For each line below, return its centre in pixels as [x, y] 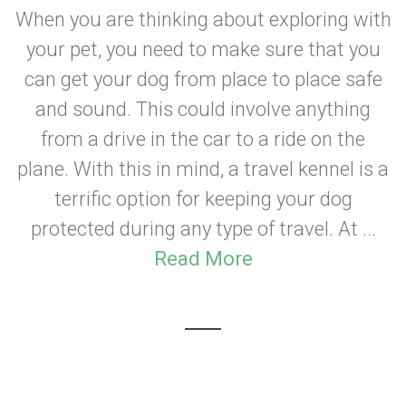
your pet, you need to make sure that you [203, 49]
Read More [203, 259]
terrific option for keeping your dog [203, 199]
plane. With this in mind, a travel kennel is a [203, 169]
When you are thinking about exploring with [203, 19]
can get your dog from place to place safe [203, 79]
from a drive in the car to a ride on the [203, 139]
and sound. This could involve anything [203, 109]
